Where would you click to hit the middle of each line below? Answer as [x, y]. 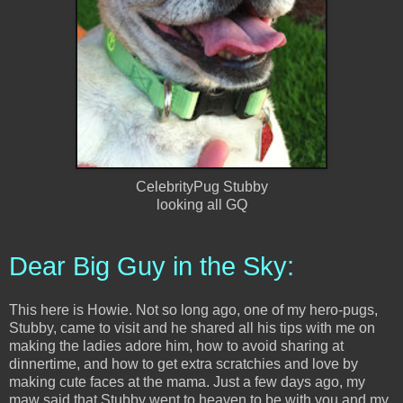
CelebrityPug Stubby [201, 186]
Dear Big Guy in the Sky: [152, 266]
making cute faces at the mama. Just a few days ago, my [187, 381]
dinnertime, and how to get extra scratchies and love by [184, 363]
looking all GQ [201, 204]
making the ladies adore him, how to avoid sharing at [176, 345]
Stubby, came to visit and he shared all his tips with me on [192, 327]
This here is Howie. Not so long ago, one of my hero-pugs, [193, 309]
